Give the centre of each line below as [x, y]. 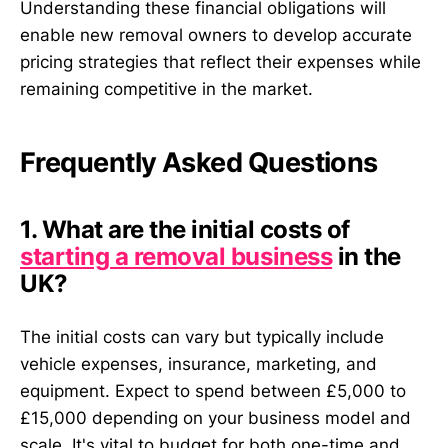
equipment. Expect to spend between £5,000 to [213, 391]
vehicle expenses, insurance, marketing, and [198, 364]
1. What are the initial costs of [185, 229]
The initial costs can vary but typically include [202, 337]
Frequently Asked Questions [199, 162]
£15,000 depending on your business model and [215, 418]
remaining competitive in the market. [166, 89]
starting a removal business [176, 256]
